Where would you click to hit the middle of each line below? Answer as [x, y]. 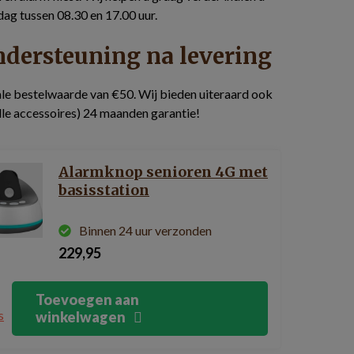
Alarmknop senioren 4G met [163, 172]
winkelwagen [81, 317]
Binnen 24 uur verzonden [145, 230]
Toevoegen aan [87, 299]
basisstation [104, 190]
